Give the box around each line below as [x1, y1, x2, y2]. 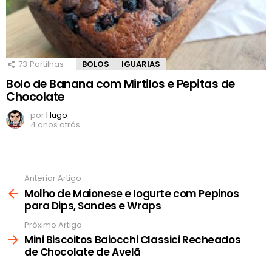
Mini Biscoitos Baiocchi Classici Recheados [24, 233, 241, 248]
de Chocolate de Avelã [24, 245, 141, 260]
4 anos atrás [30, 119, 80, 131]
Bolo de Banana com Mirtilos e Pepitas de [6, 76, 235, 93]
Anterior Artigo [24, 172, 81, 185]
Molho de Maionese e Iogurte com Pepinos [24, 186, 239, 201]
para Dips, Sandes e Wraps [24, 198, 161, 213]
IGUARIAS [121, 58, 160, 70]
